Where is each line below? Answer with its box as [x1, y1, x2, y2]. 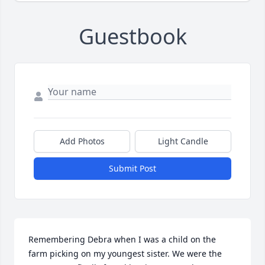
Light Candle [158, 135, 208, 147]
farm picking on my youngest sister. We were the [28, 248, 222, 260]
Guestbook [78, 22, 187, 51]
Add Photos [59, 135, 105, 147]
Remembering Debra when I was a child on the [28, 234, 216, 245]
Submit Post [109, 163, 156, 174]
